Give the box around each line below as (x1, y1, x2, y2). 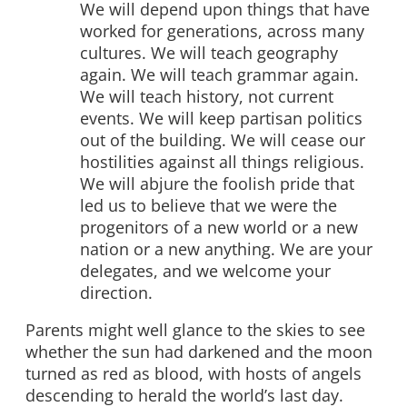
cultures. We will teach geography (80, 41, 338, 64)
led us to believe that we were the (80, 194, 337, 216)
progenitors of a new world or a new (80, 215, 358, 238)
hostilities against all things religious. (80, 150, 364, 173)
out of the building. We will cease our (80, 128, 365, 151)
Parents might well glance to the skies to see (25, 319, 365, 342)
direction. (80, 281, 153, 303)
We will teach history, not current (80, 84, 333, 107)
